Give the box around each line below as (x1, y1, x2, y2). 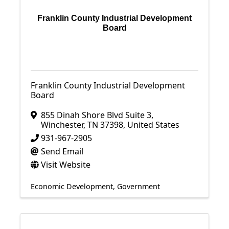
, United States (123, 119, 179, 130)
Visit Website (41, 159, 90, 170)
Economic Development (31, 181, 113, 191)
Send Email (41, 146, 83, 157)
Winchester (41, 119, 83, 130)
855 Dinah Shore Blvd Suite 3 (41, 109, 151, 121)
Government (117, 181, 160, 191)
